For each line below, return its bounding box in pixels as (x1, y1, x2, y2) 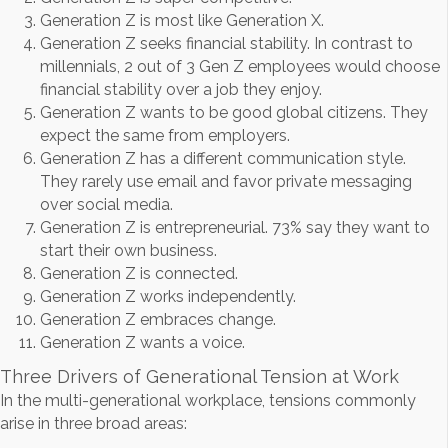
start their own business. (40, 241, 217, 261)
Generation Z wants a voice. (40, 333, 245, 353)
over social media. (40, 195, 173, 215)
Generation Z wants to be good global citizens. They (40, 103, 428, 123)
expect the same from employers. (40, 126, 290, 146)
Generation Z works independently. (40, 287, 296, 307)
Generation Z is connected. (40, 264, 238, 284)
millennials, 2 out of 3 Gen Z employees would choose (40, 57, 440, 77)
